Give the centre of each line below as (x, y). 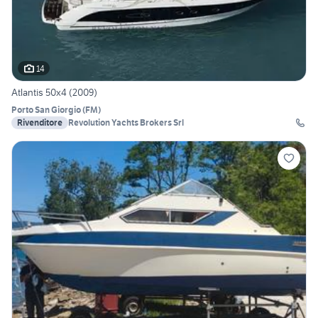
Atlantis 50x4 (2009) (54, 93)
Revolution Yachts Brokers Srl (126, 123)
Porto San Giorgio (46, 110)
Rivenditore (40, 123)
